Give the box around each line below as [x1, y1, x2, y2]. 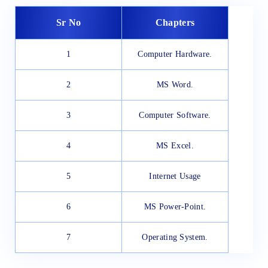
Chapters [155, 17, 195, 28]
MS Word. [156, 80, 194, 90]
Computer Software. [139, 111, 211, 120]
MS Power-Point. [144, 202, 206, 212]
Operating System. [142, 233, 208, 242]
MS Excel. [156, 141, 194, 151]
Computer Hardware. [138, 50, 212, 59]
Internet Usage [149, 172, 201, 181]
